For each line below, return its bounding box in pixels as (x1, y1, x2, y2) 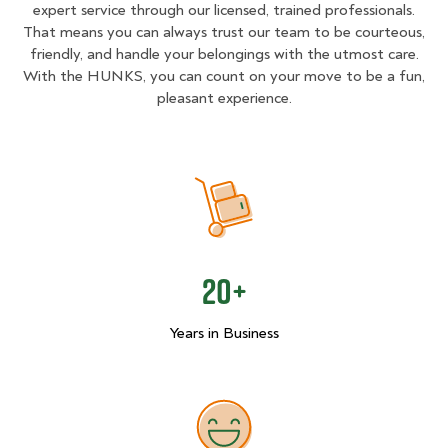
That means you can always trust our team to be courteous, (23, 22, 425, 43)
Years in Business (169, 323, 279, 344)
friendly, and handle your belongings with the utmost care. (29, 44, 419, 65)
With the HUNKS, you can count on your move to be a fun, (23, 66, 425, 87)
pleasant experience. (156, 88, 292, 109)
